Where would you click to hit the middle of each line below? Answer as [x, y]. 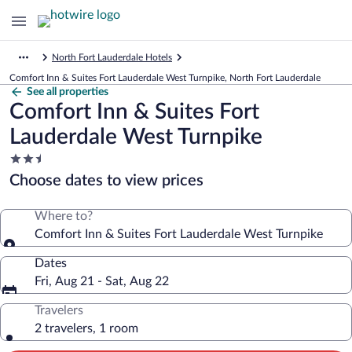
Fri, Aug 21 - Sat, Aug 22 [102, 281]
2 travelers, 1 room [86, 328]
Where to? [64, 216]
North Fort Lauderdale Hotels [112, 57]
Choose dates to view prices [106, 181]
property [33, 189]
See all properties [68, 92]
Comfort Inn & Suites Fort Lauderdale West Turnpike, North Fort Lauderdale [165, 78]
